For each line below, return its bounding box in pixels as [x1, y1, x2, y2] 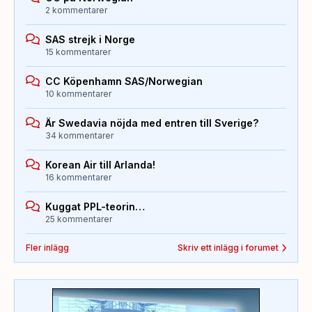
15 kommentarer [45, 47, 111, 58]
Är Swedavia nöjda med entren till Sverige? [45, 117, 258, 130]
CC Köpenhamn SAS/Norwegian [45, 75, 203, 88]
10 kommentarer [45, 88, 111, 100]
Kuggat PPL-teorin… [45, 201, 145, 213]
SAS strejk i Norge [45, 33, 135, 46]
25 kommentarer [45, 214, 112, 225]
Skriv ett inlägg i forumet [177, 242, 279, 253]
